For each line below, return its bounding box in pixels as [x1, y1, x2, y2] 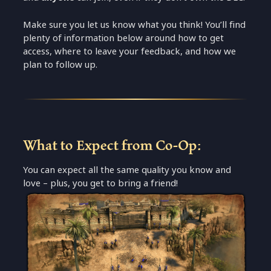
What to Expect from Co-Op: [23, 134, 201, 155]
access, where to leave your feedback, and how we [23, 44, 237, 58]
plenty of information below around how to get [23, 30, 224, 45]
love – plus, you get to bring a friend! [23, 176, 178, 191]
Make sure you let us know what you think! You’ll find [23, 17, 246, 31]
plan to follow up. [23, 57, 98, 71]
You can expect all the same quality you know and [23, 163, 232, 177]
